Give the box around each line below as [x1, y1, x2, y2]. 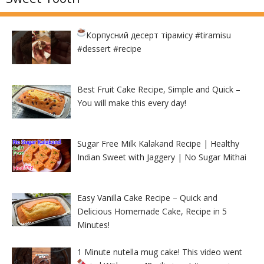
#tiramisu [195, 29, 232, 41]
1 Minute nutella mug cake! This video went [77, 246, 242, 258]
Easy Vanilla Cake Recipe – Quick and [77, 192, 217, 203]
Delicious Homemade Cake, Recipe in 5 [77, 205, 227, 217]
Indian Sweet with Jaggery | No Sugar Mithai [77, 151, 246, 163]
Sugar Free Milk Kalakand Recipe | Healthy [77, 138, 239, 149]
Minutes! [77, 219, 110, 230]
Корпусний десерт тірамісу [86, 29, 196, 41]
